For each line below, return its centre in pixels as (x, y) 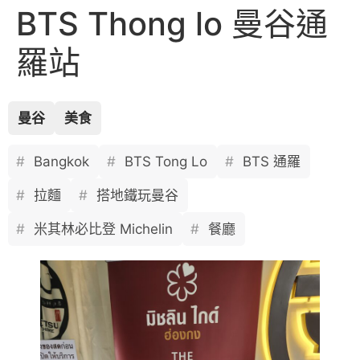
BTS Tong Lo (164, 161)
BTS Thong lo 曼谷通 (172, 23)
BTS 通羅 (270, 161)
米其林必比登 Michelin (101, 229)
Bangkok (59, 161)
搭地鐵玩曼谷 (135, 195)
